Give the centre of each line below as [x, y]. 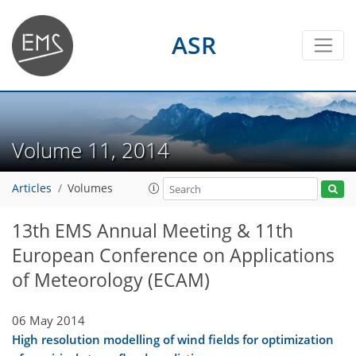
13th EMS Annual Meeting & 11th [153, 231]
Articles [32, 189]
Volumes [90, 189]
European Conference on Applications [173, 255]
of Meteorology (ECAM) [111, 280]
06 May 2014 [48, 320]
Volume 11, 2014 [96, 150]
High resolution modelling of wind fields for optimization [173, 339]
